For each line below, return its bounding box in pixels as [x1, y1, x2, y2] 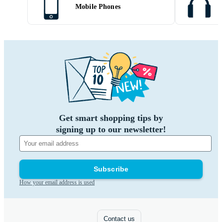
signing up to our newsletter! [56, 124, 166, 134]
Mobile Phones [75, 2, 120, 10]
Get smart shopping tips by [59, 113, 163, 123]
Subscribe [93, 165, 129, 173]
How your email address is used [19, 179, 95, 186]
